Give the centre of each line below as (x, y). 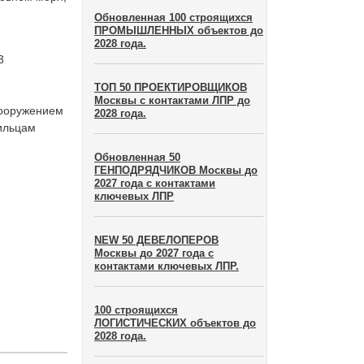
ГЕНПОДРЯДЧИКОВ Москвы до (176, 170)
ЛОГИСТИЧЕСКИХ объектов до (175, 323)
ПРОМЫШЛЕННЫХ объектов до (179, 30)
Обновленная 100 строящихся (173, 17)
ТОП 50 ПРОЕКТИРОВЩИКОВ (171, 87)
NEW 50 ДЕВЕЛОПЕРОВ (156, 240)
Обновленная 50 (137, 157)
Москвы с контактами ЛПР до (172, 100)
